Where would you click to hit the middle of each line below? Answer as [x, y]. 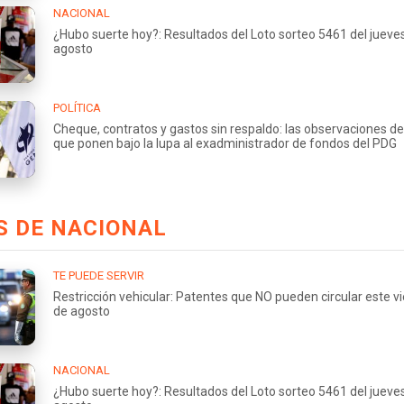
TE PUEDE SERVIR [99, 275]
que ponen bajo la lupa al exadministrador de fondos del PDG [225, 143]
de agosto [82, 311]
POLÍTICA [77, 107]
